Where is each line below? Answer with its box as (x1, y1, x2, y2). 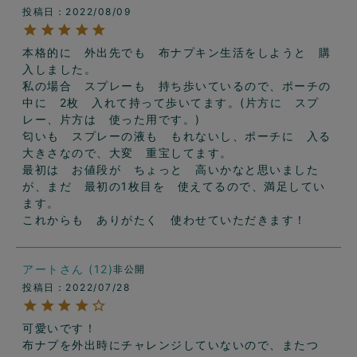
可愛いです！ (22, 321, 96, 335)
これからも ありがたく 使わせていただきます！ (22, 213, 307, 227)
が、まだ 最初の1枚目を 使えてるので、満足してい (22, 179, 326, 194)
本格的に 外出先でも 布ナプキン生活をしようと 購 (22, 45, 331, 60)
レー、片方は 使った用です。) (22, 112, 201, 127)
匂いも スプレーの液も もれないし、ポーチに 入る (22, 129, 331, 143)
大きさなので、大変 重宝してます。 (22, 146, 233, 160)
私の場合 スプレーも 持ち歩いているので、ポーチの (22, 79, 331, 93)
